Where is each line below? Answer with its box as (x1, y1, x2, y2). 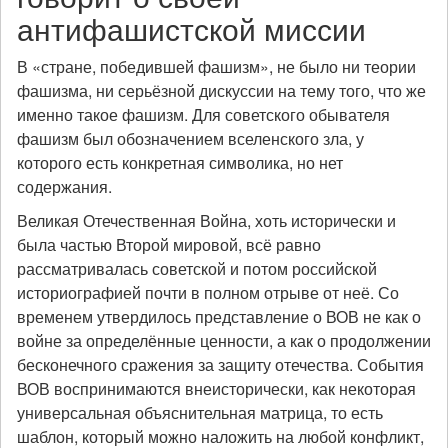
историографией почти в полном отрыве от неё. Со (17, 281, 399, 304)
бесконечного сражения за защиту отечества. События (17, 353, 424, 376)
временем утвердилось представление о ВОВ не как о (17, 305, 421, 328)
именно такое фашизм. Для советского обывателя (17, 103, 390, 126)
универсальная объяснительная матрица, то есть (17, 401, 383, 424)
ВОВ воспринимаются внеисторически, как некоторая (17, 377, 416, 400)
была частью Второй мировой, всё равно (17, 233, 321, 256)
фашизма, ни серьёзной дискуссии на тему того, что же (17, 79, 426, 102)
